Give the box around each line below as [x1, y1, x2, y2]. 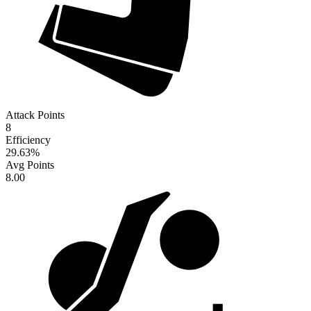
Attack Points [6, 109, 65, 121]
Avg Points [6, 159, 54, 171]
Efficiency [6, 134, 51, 146]
